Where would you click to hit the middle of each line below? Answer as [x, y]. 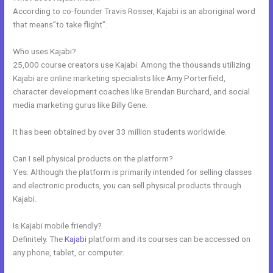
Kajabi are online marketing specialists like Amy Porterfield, [119, 78]
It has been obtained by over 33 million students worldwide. [120, 132]
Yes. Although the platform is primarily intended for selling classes [133, 172]
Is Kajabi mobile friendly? [58, 225]
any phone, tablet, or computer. [69, 252]
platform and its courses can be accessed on [169, 239]
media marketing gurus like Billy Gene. [80, 105]
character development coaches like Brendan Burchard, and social [132, 92]
